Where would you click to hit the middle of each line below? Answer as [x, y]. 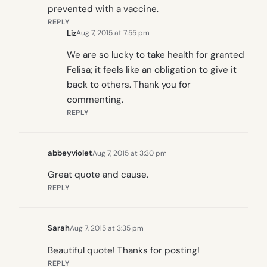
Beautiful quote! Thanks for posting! [124, 250]
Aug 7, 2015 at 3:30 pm [130, 153]
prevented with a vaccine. [103, 9]
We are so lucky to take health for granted [156, 55]
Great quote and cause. [98, 175]
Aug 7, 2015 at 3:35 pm [107, 228]
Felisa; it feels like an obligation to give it [152, 70]
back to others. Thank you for [129, 85]
